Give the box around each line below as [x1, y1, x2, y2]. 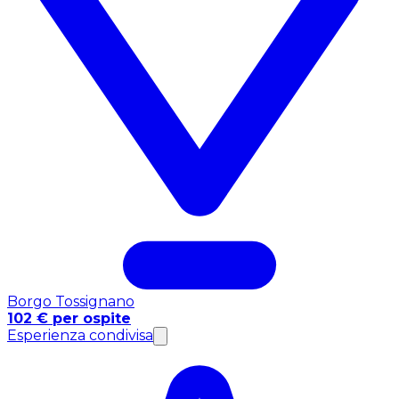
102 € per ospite [7, 309, 131, 327]
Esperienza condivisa [7, 326, 153, 344]
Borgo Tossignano [7, 292, 134, 310]
